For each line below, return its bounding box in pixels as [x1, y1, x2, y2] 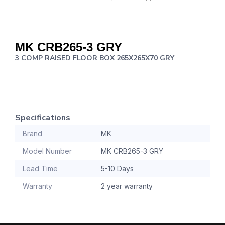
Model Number [23, 147, 72, 156]
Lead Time [23, 164, 58, 173]
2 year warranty [101, 182, 153, 191]
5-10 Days [101, 164, 134, 173]
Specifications [15, 112, 70, 124]
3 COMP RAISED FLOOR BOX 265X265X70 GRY [15, 53, 174, 63]
